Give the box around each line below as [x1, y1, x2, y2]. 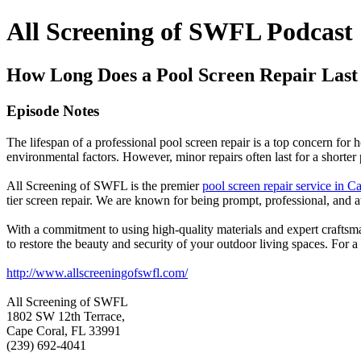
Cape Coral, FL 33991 [6, 323, 121, 338]
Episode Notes [6, 102, 99, 119]
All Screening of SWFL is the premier [6, 178, 202, 193]
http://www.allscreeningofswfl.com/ [6, 265, 188, 280]
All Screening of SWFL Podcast [6, 17, 353, 47]
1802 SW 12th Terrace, [6, 309, 125, 323]
